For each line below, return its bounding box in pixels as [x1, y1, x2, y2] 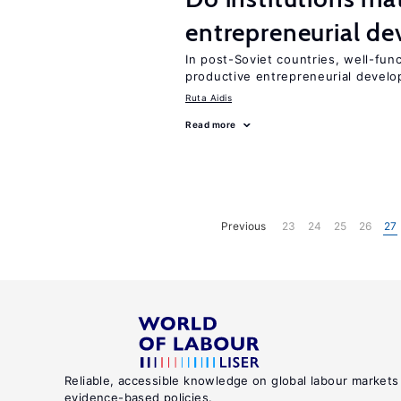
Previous [220, 218, 266, 233]
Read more [185, 119, 236, 130]
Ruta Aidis [185, 92, 232, 103]
